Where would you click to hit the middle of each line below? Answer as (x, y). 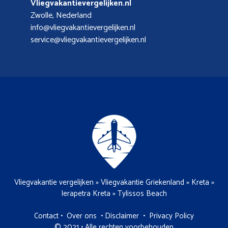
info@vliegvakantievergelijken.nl (83, 27)
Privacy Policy (172, 216)
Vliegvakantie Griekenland (142, 182)
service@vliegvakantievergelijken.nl (88, 40)
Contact (46, 216)
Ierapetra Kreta (86, 193)
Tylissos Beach (142, 193)
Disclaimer (122, 216)
